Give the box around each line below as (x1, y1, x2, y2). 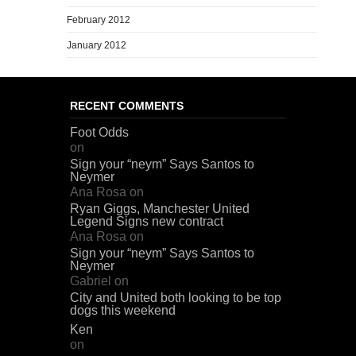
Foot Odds (70, 125, 129, 139)
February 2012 (67, 14, 130, 25)
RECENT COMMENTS (70, 99, 184, 112)
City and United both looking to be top (70, 290, 281, 304)
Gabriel (70, 273, 111, 288)
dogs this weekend (70, 303, 176, 317)
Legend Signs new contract (70, 214, 223, 228)
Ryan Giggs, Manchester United (70, 201, 250, 215)
